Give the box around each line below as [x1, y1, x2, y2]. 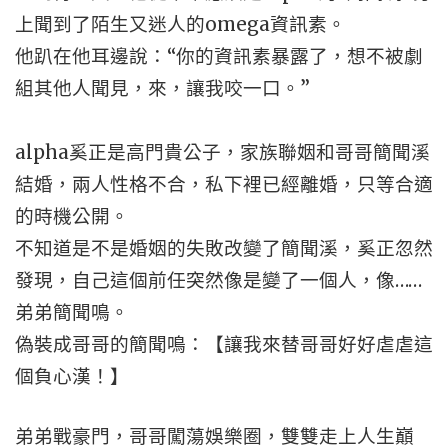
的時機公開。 [15, 205, 129, 228]
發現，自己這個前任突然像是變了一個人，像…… [15, 269, 422, 292]
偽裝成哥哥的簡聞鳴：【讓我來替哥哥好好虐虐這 [15, 333, 433, 356]
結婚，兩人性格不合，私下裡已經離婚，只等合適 [15, 173, 433, 196]
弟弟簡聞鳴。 [15, 301, 129, 324]
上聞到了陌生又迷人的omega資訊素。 [15, 13, 346, 36]
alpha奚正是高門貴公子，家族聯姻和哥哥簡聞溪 [15, 141, 430, 164]
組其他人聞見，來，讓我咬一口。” [15, 77, 310, 100]
